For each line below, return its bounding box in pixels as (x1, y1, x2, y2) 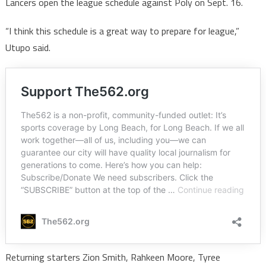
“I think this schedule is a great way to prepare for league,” (5, 23, 239, 38)
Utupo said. (5, 40, 50, 55)
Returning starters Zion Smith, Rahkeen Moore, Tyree (5, 249, 220, 264)
